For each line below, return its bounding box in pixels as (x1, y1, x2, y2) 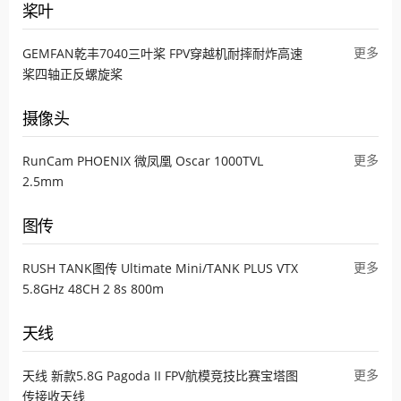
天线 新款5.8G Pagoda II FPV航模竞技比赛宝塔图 (22, 366, 298, 384)
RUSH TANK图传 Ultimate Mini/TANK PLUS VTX (22, 259, 298, 277)
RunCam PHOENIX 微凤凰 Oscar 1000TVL (22, 151, 263, 169)
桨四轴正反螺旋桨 (22, 64, 123, 82)
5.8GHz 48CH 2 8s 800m (22, 279, 164, 297)
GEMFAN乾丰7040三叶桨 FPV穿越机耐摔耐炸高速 (22, 44, 303, 62)
